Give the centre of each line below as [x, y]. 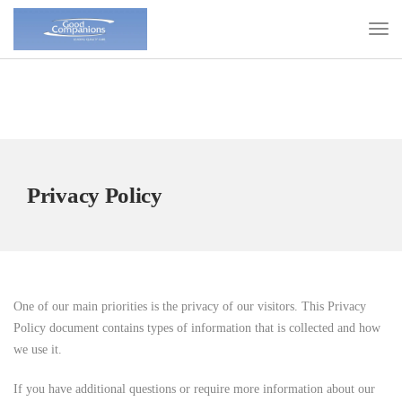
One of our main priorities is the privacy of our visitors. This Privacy [190, 306]
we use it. [38, 350]
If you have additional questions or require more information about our [194, 389]
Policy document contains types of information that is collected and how [197, 328]
